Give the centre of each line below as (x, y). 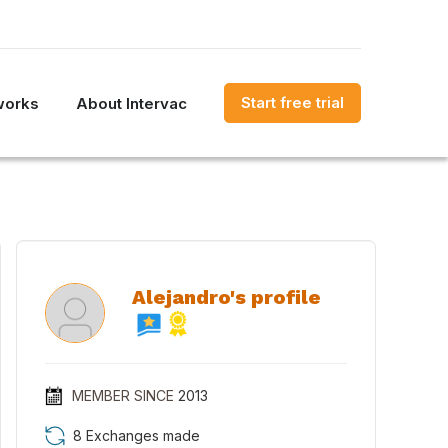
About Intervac (131, 103)
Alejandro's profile (226, 297)
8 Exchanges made (136, 435)
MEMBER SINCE (122, 395)
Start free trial (292, 102)
